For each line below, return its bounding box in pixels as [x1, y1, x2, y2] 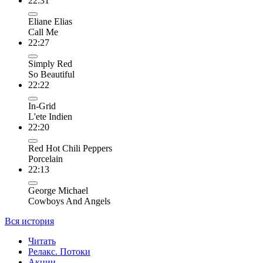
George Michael [28, 186, 88, 195]
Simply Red [28, 59, 72, 69]
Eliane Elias [28, 16, 72, 26]
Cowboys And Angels [28, 196, 110, 206]
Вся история [5, 216, 54, 226]
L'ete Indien [28, 112, 72, 122]
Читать [28, 236, 56, 246]
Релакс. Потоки [28, 247, 90, 257]
